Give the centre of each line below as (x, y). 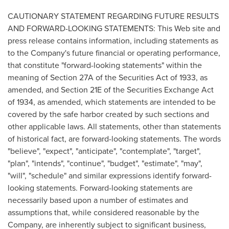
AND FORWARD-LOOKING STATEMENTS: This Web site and (114, 28)
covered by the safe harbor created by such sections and (108, 114)
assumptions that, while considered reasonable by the (104, 212)
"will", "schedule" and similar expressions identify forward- (110, 176)
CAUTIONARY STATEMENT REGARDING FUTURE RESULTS (113, 16)
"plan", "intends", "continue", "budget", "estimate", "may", (105, 163)
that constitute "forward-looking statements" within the (105, 65)
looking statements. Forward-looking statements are (100, 188)
